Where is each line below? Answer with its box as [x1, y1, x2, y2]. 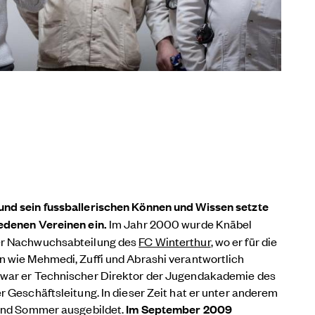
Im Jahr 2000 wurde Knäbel [108, 215, 252, 231]
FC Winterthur [139, 233, 211, 249]
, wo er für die [210, 233, 278, 249]
